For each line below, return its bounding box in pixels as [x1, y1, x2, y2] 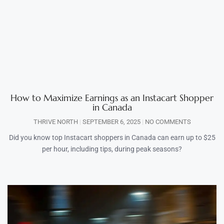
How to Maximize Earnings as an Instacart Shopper [10, 92, 213, 104]
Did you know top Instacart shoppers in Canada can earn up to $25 [8, 133, 215, 142]
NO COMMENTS [143, 118, 191, 126]
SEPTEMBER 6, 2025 [80, 118, 142, 126]
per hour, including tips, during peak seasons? [42, 145, 182, 153]
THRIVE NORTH [33, 118, 79, 126]
